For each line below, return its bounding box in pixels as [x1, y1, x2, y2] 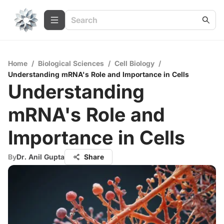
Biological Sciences [38, 59, 104, 67]
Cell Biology [114, 59, 154, 67]
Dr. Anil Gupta [16, 152, 64, 161]
